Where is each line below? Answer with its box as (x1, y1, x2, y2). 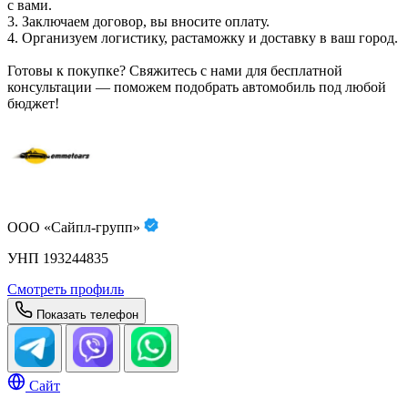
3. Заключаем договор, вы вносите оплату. (7, 13, 270, 29)
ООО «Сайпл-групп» (7, 219, 144, 235)
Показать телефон (36, 307, 138, 321)
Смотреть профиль (7, 280, 124, 297)
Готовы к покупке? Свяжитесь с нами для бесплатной (7, 62, 342, 78)
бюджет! (7, 95, 59, 111)
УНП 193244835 (7, 250, 108, 266)
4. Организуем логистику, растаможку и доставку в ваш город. (7, 29, 398, 46)
